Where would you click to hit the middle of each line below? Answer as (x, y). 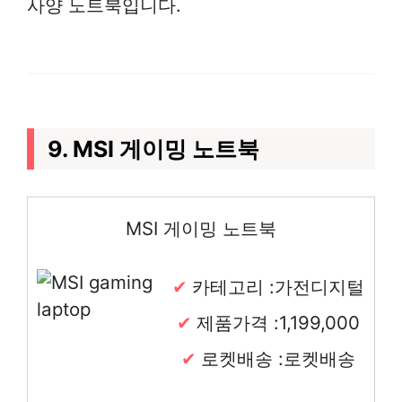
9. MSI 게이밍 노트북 (153, 149)
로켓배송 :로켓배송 (278, 358)
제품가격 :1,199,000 (278, 322)
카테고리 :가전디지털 (278, 286)
